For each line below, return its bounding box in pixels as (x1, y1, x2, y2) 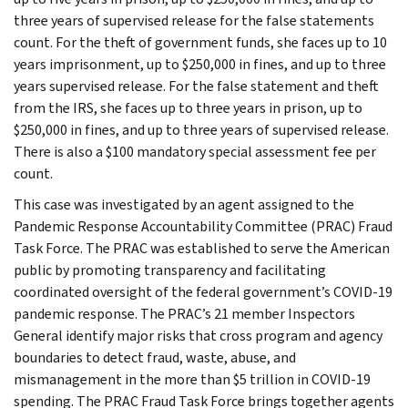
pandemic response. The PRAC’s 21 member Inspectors (14, 303, 355, 323)
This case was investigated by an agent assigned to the (14, 194, 354, 214)
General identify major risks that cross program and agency (14, 325, 382, 345)
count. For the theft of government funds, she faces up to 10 (14, 32, 387, 52)
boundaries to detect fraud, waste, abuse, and (14, 347, 296, 367)
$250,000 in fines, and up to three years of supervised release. (14, 119, 389, 139)
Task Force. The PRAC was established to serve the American (14, 238, 390, 258)
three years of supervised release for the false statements (14, 10, 374, 30)
